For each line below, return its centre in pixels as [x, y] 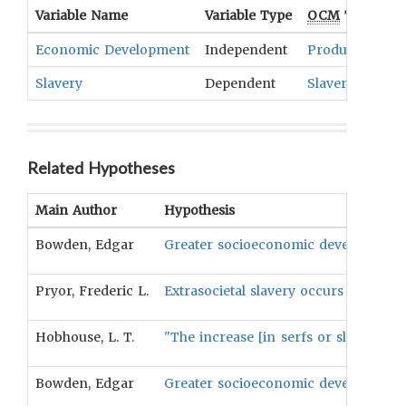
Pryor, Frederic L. [92, 291]
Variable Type [249, 15]
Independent [246, 50]
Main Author [77, 210]
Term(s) [368, 15]
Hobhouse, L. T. [85, 337]
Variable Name [82, 15]
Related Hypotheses [101, 168]
